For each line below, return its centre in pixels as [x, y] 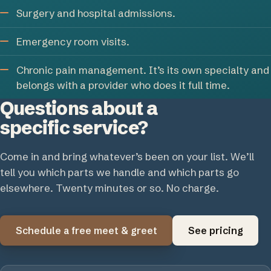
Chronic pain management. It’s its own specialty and [143, 70]
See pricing [215, 230]
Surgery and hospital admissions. [96, 13]
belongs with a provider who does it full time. [123, 85]
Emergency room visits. [73, 41]
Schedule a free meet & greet [86, 230]
